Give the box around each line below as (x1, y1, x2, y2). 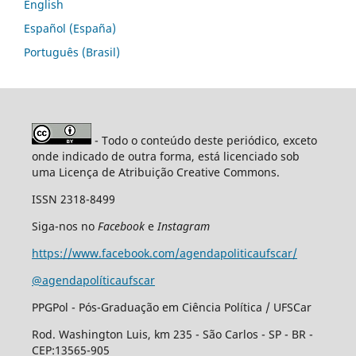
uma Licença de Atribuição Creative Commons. (31, 164, 280, 180)
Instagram (157, 218, 210, 234)
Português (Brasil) (24, 44, 120, 60)
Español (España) (24, 20, 116, 36)
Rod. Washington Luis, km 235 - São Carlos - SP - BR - (31, 326, 313, 342)
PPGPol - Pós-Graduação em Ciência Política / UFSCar (31, 299, 311, 315)
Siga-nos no (31, 218, 98, 234)
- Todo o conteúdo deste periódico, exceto (91, 132, 317, 148)
